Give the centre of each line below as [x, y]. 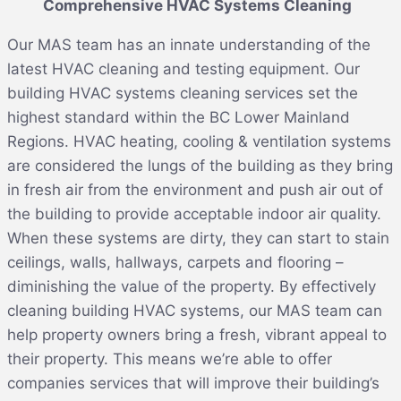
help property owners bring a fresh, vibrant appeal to [197, 334]
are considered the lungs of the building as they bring [200, 165]
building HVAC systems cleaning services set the [183, 93]
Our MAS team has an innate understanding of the [189, 44]
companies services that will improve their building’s [193, 383]
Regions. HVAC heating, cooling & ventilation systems [199, 141]
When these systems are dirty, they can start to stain [198, 238]
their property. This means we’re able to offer [170, 358]
